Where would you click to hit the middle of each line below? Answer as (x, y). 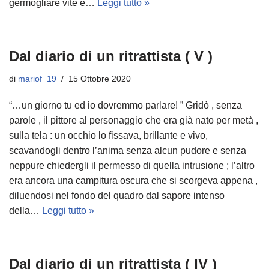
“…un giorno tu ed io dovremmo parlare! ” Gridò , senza (125, 105)
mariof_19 (37, 79)
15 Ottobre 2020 (100, 79)
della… (26, 210)
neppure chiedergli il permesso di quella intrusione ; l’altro (132, 165)
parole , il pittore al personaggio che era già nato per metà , (134, 120)
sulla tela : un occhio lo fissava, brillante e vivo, (108, 135)
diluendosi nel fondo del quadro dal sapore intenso (117, 195)
